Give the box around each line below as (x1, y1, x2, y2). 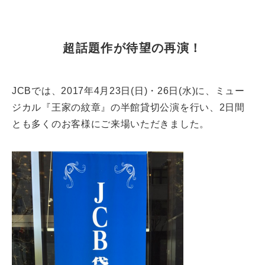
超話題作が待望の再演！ (63, 41, 202, 55)
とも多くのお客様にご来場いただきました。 (12, 119, 209, 130)
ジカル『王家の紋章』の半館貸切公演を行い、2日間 (12, 102, 245, 113)
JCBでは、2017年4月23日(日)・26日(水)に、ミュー (12, 86, 245, 96)
